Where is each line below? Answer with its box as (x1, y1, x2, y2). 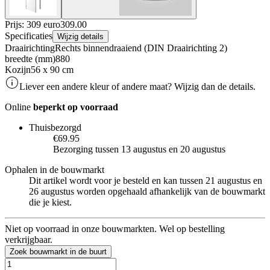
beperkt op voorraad (33, 101, 118, 112)
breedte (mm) (5, 53, 55, 64)
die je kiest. (29, 196, 72, 207)
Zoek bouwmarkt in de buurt (10, 246, 107, 256)
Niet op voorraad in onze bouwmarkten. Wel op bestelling (5, 223, 225, 234)
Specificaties (5, 30, 52, 41)
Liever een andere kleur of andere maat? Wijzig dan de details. (19, 81, 256, 92)
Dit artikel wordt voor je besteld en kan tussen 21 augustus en (29, 175, 262, 186)
